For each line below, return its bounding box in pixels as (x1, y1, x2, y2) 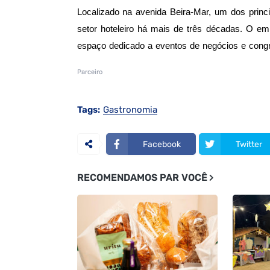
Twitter (235, 139, 262, 149)
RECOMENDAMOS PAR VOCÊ (77, 172, 207, 184)
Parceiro (77, 68, 102, 77)
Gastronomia (102, 104, 157, 116)
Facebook (142, 139, 181, 149)
